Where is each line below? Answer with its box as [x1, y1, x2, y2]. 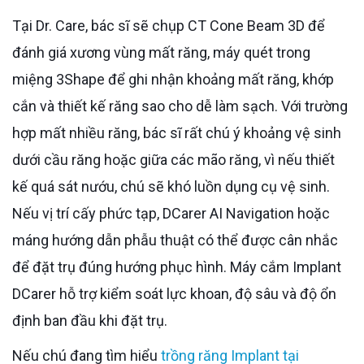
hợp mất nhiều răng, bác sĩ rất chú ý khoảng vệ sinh [12, 123, 341, 141]
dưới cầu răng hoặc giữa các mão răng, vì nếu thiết [12, 150, 335, 168]
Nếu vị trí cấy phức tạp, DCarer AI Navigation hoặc [12, 204, 330, 222]
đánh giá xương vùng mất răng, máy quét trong [12, 43, 310, 61]
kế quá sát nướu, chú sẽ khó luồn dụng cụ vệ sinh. [12, 177, 330, 195]
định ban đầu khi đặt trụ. [12, 311, 167, 329]
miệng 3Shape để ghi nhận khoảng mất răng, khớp [12, 70, 334, 88]
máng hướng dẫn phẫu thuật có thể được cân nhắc [12, 231, 338, 249]
